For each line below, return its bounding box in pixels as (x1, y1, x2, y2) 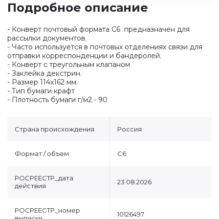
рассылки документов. (7, 34, 87, 43)
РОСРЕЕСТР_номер (15, 206, 80, 214)
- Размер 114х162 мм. (7, 78, 78, 87)
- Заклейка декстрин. (7, 69, 82, 78)
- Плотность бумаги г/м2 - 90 (7, 95, 108, 104)
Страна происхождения (15, 125, 94, 133)
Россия (117, 125, 142, 133)
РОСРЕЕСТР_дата (15, 174, 73, 182)
